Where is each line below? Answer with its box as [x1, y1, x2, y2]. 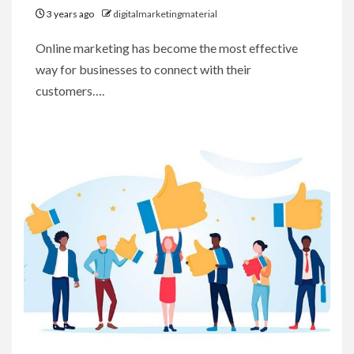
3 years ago [45, 7, 96, 20]
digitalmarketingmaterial [113, 7, 217, 20]
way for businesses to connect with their [36, 61, 251, 77]
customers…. [36, 82, 104, 98]
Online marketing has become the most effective [36, 40, 298, 55]
